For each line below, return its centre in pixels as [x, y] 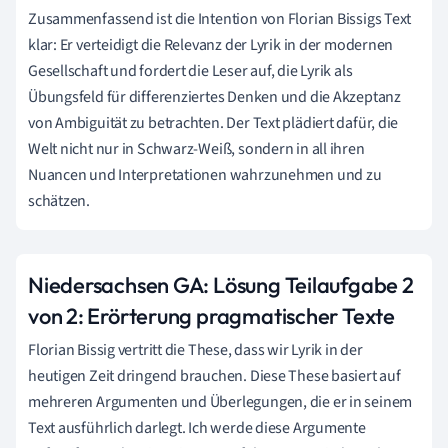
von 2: [58, 316]
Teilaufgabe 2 [349, 285]
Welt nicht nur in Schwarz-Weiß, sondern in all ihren [196, 149]
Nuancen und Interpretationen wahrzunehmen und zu [205, 175]
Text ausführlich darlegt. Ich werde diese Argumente [197, 428]
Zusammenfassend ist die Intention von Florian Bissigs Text [220, 19]
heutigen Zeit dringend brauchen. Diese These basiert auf [214, 376]
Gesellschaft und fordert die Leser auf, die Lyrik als [190, 71]
